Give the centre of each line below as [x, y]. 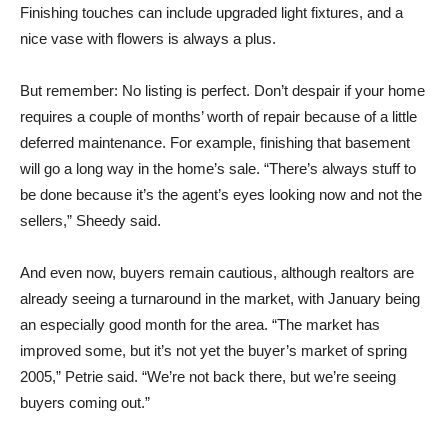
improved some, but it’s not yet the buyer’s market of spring [213, 350]
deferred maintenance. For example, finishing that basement [215, 142]
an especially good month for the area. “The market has [200, 324]
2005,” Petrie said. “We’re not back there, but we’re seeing [208, 376]
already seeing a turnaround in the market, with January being [220, 298]
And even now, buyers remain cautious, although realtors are [217, 272]
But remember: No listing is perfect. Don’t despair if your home [222, 90]
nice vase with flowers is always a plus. [148, 38]
